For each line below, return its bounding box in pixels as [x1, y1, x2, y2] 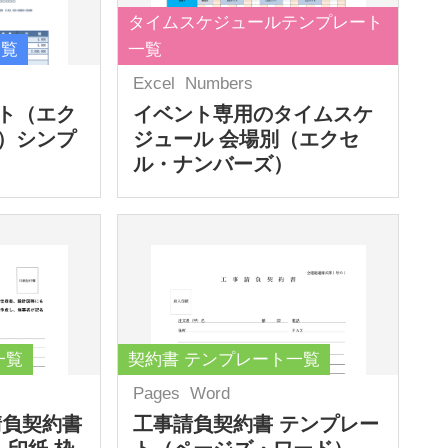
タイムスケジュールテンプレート [128, 12, 384, 32]
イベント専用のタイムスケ [133, 102, 374, 125]
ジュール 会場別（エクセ [133, 127, 360, 150]
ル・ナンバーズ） [133, 152, 294, 175]
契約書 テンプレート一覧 [128, 349, 321, 369]
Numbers [185, 73, 254, 93]
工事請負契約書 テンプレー [133, 412, 380, 435]
